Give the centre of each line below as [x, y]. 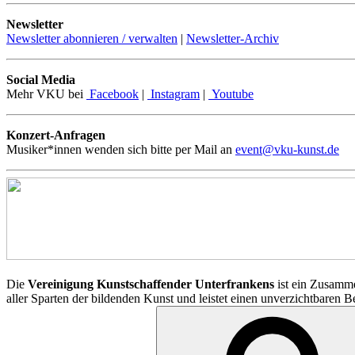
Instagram [174, 94]
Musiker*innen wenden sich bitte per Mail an [121, 149]
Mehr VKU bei [46, 94]
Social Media [47, 79]
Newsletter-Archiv [233, 38]
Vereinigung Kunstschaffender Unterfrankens [151, 284]
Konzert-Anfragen [56, 135]
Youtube [231, 94]
